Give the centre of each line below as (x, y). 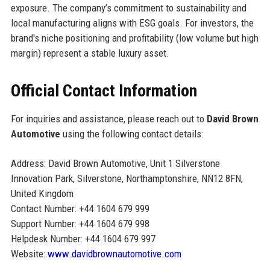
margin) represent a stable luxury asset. (90, 53)
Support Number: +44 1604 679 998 (80, 224)
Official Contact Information (104, 91)
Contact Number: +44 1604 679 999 (80, 209)
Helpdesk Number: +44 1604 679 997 (83, 239)
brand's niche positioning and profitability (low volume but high (134, 38)
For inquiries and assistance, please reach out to (108, 119)
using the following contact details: (131, 134)
